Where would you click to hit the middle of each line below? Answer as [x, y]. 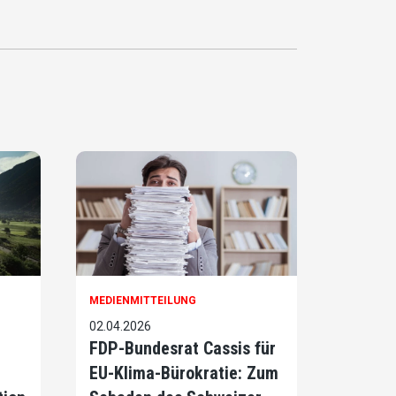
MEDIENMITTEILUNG [143, 301]
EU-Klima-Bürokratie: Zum [184, 373]
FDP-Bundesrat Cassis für [183, 349]
